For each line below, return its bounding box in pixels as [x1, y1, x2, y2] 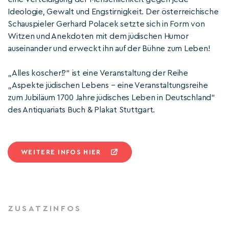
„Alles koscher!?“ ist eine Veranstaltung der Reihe [8, 69, 189, 77]
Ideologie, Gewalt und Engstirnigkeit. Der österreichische [8, 8, 219, 16]
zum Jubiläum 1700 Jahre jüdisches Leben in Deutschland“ [8, 94, 215, 102]
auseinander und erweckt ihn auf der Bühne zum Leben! [8, 44, 210, 53]
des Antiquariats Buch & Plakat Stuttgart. [8, 106, 155, 114]
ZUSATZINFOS [8, 204, 82, 213]
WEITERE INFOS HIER [21, 149, 101, 155]
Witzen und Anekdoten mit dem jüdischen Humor [8, 32, 189, 40]
